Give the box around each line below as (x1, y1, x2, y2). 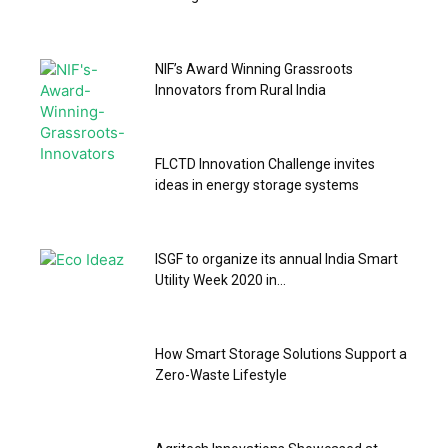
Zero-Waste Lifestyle (155, 366, 287, 383)
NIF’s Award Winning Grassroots (155, 60, 353, 77)
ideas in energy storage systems (155, 176, 359, 193)
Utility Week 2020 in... (155, 271, 286, 288)
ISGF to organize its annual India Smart (155, 250, 398, 267)
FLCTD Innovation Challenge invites (155, 155, 375, 172)
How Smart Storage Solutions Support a (155, 345, 407, 362)
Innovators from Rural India (155, 81, 326, 98)
